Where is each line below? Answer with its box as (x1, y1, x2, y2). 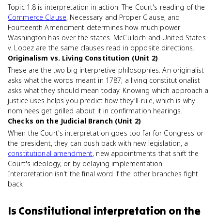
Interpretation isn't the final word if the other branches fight (8, 169, 199, 178)
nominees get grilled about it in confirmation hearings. (8, 106, 183, 115)
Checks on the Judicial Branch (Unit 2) (8, 116, 141, 125)
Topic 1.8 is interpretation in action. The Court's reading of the (8, 2, 205, 12)
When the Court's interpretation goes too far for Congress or (8, 128, 203, 138)
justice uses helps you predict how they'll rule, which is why (8, 96, 196, 105)
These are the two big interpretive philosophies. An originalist (8, 65, 204, 75)
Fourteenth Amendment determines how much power (8, 23, 181, 32)
